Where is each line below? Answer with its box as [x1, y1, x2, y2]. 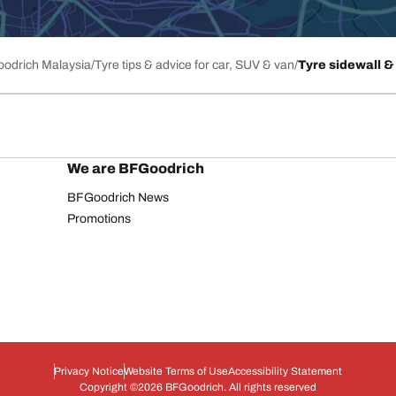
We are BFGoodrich [67, 161, 204, 176]
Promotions [67, 212, 131, 225]
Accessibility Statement [228, 365, 342, 377]
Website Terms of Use [124, 365, 228, 377]
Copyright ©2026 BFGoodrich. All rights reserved [80, 381, 316, 393]
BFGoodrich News [67, 191, 169, 204]
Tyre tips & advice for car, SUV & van [95, 58, 294, 72]
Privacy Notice [54, 365, 124, 377]
